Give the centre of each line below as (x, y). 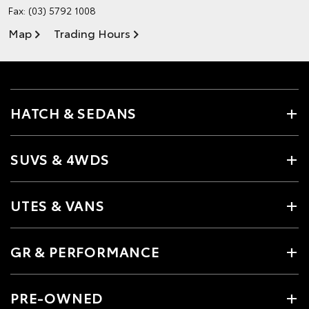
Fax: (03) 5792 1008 (52, 10)
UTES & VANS (58, 205)
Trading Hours (92, 32)
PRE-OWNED (57, 297)
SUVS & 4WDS (60, 158)
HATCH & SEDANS (74, 112)
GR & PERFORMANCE (85, 251)
